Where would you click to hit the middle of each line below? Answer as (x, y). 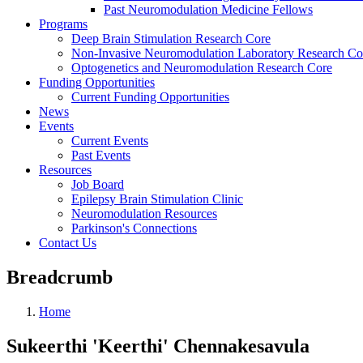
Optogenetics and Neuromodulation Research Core (202, 68)
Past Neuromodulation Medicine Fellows (208, 9)
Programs (63, 24)
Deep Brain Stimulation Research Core (171, 38)
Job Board (98, 184)
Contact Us (68, 243)
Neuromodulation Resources (144, 214)
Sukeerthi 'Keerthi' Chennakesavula (158, 346)
